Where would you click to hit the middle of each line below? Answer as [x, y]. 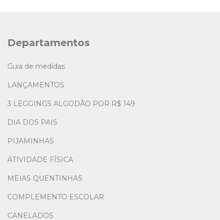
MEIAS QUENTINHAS [45, 178]
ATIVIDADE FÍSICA [40, 159]
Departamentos [49, 43]
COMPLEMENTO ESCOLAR [56, 197]
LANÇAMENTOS [36, 85]
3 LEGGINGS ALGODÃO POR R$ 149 [71, 103]
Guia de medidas [36, 66]
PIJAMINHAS [31, 141]
